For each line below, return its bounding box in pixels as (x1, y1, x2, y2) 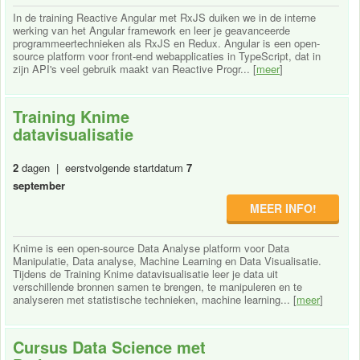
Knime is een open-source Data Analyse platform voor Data (13, 239, 289, 256)
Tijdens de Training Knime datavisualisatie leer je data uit (13, 265, 278, 281)
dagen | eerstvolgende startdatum (18, 159, 186, 175)
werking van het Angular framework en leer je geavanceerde (13, 22, 290, 38)
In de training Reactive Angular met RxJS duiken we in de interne (13, 9, 316, 25)
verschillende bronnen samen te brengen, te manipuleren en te (13, 278, 302, 294)
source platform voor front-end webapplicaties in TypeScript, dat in (13, 47, 321, 63)
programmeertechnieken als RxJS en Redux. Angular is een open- (13, 35, 320, 51)
